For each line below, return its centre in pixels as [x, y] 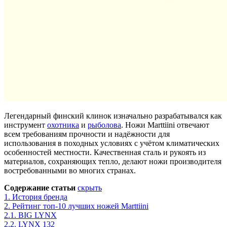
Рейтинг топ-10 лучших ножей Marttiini [80, 206]
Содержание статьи [40, 187]
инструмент [26, 125]
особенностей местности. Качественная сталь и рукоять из [105, 152]
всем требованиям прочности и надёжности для [87, 134]
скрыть [90, 187]
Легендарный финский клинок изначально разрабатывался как [113, 116]
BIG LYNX [37, 215]
